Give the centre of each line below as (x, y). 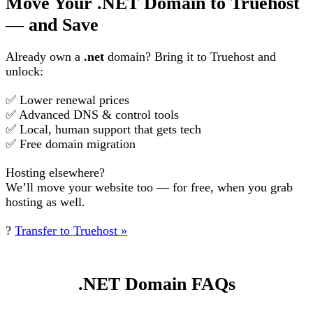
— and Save (52, 24)
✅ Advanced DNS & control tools (92, 114)
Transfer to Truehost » (71, 230)
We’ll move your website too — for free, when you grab (149, 187)
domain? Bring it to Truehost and (190, 56)
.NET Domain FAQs (156, 283)
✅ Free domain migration (71, 144)
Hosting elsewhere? (55, 172)
